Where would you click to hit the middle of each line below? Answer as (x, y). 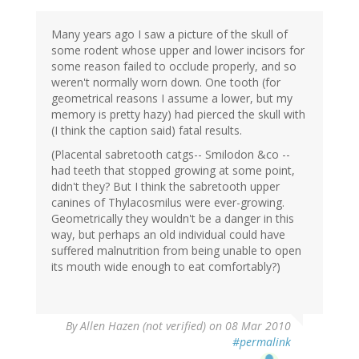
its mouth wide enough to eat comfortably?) (166, 267)
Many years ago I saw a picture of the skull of (169, 34)
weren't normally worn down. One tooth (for (166, 83)
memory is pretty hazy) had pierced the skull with (178, 115)
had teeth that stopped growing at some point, (173, 171)
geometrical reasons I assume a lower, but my (172, 99)
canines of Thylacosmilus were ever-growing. (168, 203)
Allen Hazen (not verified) (143, 326)
